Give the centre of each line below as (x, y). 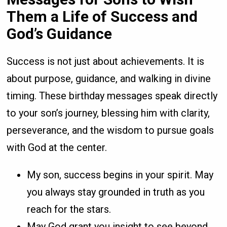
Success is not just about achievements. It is (106, 62)
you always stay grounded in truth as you (116, 192)
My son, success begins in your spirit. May (120, 175)
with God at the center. (57, 148)
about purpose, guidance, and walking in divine (109, 79)
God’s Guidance (60, 34)
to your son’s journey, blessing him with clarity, (108, 113)
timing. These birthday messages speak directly (112, 96)
